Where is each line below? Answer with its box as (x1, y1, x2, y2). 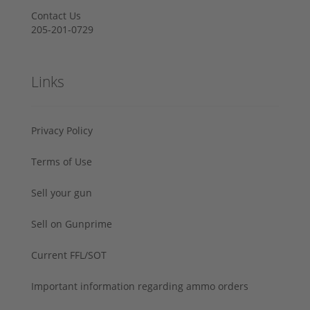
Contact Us (31, 8, 81, 22)
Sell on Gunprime (31, 217, 112, 230)
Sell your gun (31, 185, 92, 199)
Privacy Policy (31, 123, 93, 137)
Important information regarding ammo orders (31, 279, 248, 293)
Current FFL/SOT (31, 248, 107, 262)
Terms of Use (31, 154, 92, 168)
